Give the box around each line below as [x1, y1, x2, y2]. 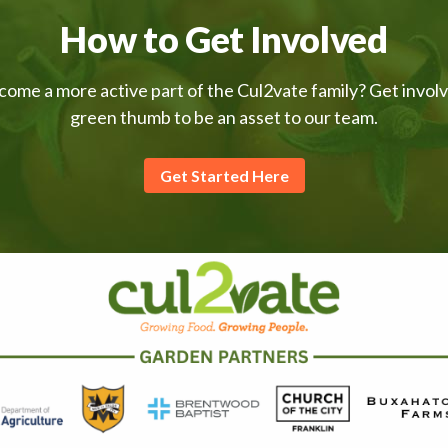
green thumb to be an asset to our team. [70, 106, 378, 128]
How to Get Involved [60, 17, 388, 61]
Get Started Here [159, 165, 289, 185]
